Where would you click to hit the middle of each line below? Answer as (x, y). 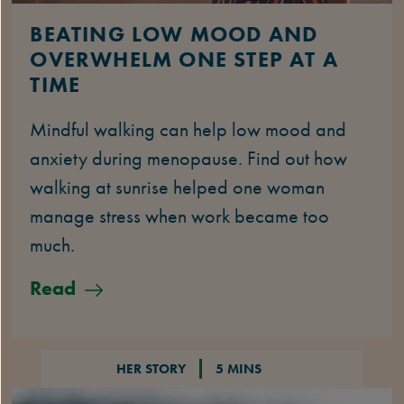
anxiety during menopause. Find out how (189, 159)
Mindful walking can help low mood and (188, 130)
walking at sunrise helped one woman (178, 188)
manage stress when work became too (180, 216)
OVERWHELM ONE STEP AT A (184, 60)
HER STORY (151, 369)
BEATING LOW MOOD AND (174, 34)
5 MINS (238, 369)
